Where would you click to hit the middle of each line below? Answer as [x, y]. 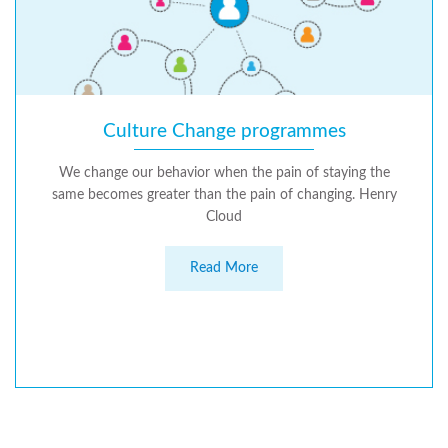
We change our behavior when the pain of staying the [224, 173]
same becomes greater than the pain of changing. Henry [224, 195]
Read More [224, 268]
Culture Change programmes [224, 132]
